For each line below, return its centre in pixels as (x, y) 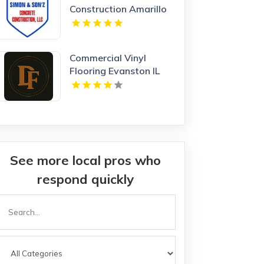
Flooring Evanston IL (115, 70)
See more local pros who (86, 160)
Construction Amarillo (118, 9)
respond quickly (86, 179)
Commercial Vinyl (108, 57)
